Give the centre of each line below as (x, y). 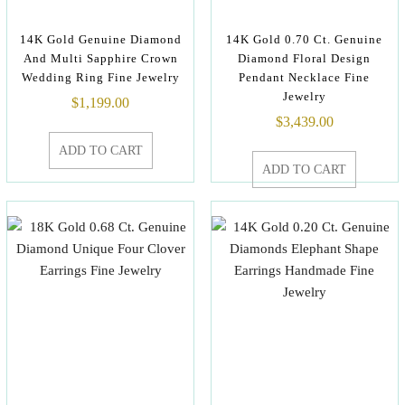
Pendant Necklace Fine (305, 77)
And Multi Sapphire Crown (100, 58)
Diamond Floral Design (305, 58)
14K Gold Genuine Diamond (100, 39)
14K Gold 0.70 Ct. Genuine (305, 39)
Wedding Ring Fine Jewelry (100, 77)
